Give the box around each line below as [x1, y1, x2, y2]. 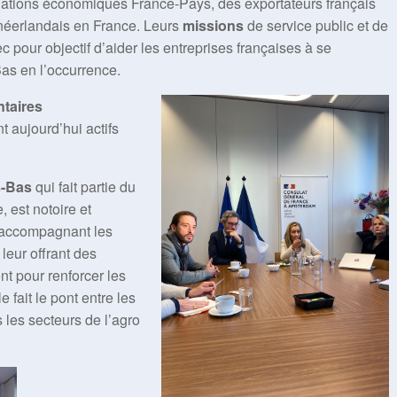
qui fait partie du [32, 176, 136, 197]
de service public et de [244, 15, 388, 35]
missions [183, 15, 244, 35]
